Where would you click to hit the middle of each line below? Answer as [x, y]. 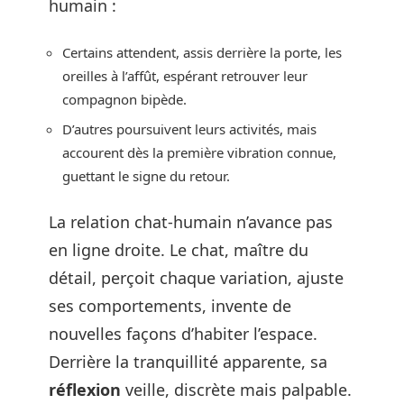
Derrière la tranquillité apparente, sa [188, 361]
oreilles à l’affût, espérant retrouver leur [185, 75]
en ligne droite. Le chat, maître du [179, 249]
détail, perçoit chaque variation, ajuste [196, 277]
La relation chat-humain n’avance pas [191, 221]
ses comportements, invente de [170, 305]
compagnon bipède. [124, 99]
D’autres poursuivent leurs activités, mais [189, 129]
